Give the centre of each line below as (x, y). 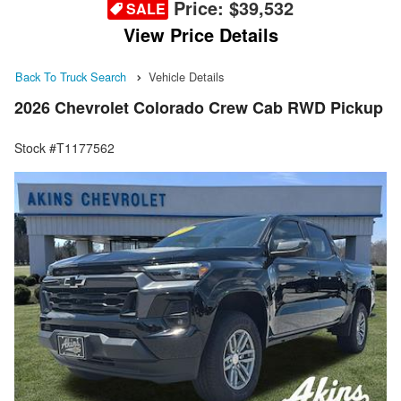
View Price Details (200, 34)
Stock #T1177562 (64, 148)
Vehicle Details (186, 77)
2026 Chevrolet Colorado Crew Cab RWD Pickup (199, 108)
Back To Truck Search (71, 77)
